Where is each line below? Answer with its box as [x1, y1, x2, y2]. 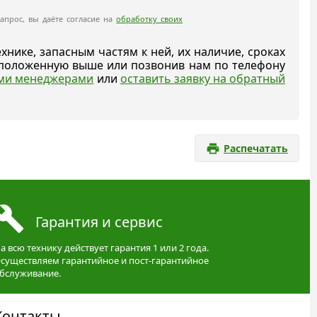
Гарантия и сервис [35, 212, 163, 231]
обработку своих [116, 13, 183, 24]
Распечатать [224, 141, 288, 155]
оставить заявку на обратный [120, 71, 285, 86]
